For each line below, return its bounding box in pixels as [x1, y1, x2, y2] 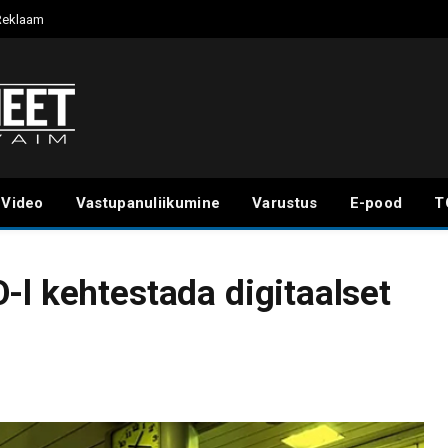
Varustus [252, 194, 318, 212]
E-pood [349, 194, 403, 212]
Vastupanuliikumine [75, 194, 221, 212]
